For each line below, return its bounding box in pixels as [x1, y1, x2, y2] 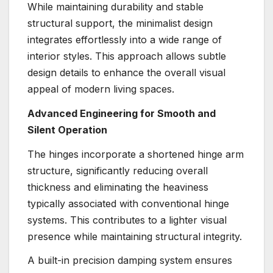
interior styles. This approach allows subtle [27, 50, 226, 63]
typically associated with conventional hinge [27, 197, 229, 210]
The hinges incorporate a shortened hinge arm [27, 147, 244, 160]
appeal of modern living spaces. [27, 83, 174, 96]
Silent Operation [27, 123, 107, 136]
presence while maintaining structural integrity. [27, 230, 242, 243]
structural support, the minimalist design [27, 17, 213, 30]
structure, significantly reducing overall [27, 164, 208, 177]
